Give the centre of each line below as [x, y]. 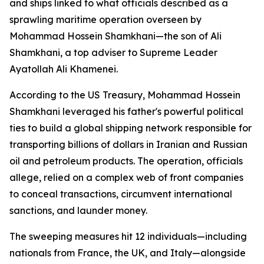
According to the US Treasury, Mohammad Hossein [125, 95]
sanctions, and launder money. [78, 210]
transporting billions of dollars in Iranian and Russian [128, 144]
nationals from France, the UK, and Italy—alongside [128, 253]
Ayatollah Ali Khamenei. [64, 69]
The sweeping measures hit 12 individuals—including [128, 236]
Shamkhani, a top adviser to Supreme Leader [113, 52]
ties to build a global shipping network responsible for [131, 128]
